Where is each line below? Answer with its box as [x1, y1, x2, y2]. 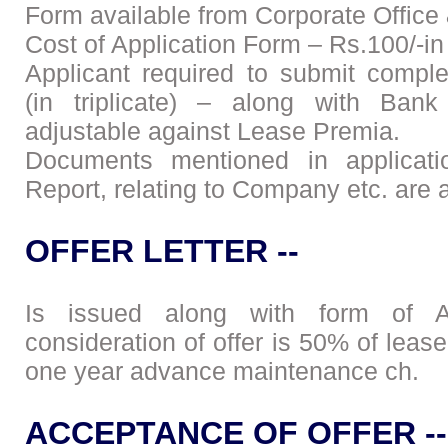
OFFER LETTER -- [25, 233, 299, 269]
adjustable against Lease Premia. [25, 117, 400, 145]
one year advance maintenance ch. [25, 357, 419, 385]
